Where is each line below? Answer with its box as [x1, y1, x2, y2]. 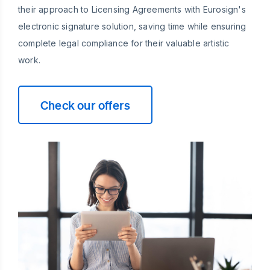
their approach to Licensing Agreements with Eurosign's [18, 4, 246, 14]
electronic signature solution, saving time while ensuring [18, 20, 246, 31]
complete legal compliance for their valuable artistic [18, 37, 230, 48]
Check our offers [40, 97, 131, 112]
